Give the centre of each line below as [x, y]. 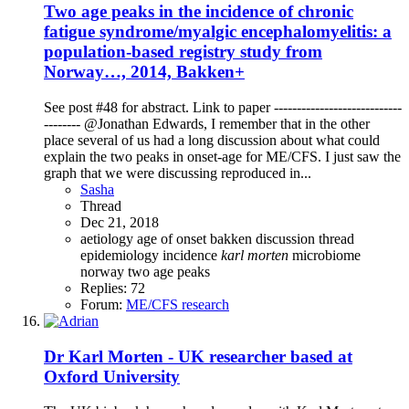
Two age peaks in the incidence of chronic [199, 12]
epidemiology [121, 255]
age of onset [173, 238]
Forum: [103, 304]
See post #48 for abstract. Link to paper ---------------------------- [223, 107]
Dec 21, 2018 [120, 222]
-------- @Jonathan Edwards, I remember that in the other [207, 123]
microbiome [326, 255]
